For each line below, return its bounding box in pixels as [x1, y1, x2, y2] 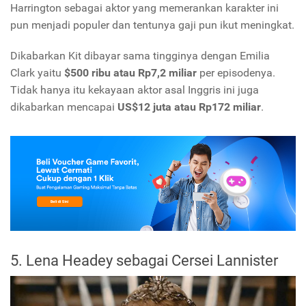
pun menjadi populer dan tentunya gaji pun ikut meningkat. [10, 18, 294, 32]
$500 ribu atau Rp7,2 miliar [61, 66, 199, 80]
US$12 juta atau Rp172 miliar [117, 100, 261, 114]
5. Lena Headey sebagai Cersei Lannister [10, 251, 278, 270]
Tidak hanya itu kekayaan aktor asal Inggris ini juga [10, 83, 259, 97]
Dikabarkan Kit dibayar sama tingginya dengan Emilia [10, 49, 270, 63]
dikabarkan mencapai [10, 100, 117, 114]
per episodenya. [199, 66, 275, 80]
